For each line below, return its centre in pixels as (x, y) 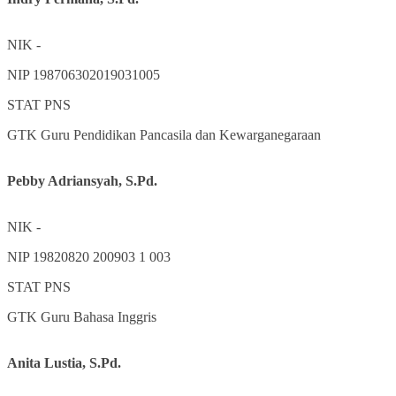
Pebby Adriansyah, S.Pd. (82, 180)
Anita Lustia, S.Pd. (64, 362)
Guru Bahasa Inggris (99, 316)
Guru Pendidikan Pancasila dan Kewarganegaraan (181, 134)
